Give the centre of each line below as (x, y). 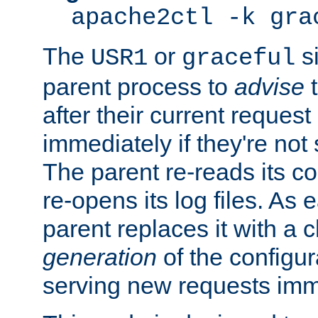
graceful (238, 59)
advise (269, 87)
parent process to (138, 87)
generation (100, 257)
